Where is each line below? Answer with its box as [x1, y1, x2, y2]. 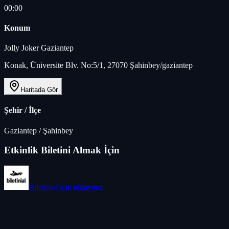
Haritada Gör [20, 86, 58, 94]
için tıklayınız [58, 183, 103, 192]
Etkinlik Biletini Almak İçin [4, 145, 120, 156]
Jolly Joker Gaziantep [4, 43, 74, 53]
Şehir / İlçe [4, 106, 41, 115]
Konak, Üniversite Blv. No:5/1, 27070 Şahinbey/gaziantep [4, 61, 193, 70]
